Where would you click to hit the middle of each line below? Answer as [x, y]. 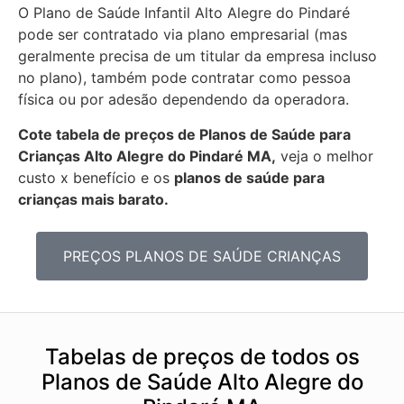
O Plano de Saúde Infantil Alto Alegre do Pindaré [184, 13]
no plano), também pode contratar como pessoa [184, 78]
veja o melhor [325, 156]
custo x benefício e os [96, 177]
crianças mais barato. [93, 199]
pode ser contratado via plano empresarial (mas [183, 35]
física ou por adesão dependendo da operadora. [184, 100]
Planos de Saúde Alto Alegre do [202, 382]
